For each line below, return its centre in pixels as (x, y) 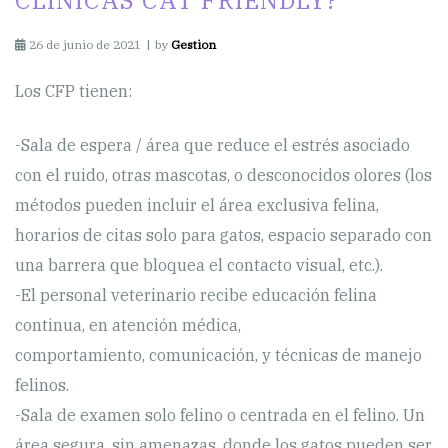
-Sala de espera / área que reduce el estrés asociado (212, 145)
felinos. (42, 385)
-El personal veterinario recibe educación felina (196, 295)
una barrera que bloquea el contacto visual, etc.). (199, 265)
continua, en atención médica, (128, 325)
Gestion (193, 45)
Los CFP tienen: (73, 91)
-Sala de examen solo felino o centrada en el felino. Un (220, 415)
